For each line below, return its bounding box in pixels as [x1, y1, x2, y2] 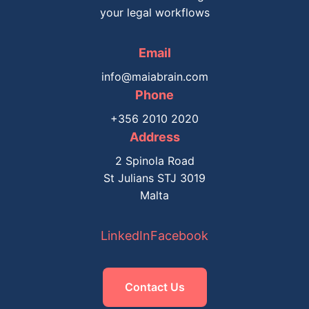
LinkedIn [101, 228, 150, 243]
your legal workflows [99, 6, 210, 19]
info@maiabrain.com [101, 70, 208, 83]
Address [129, 130, 180, 144]
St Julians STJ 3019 [103, 171, 206, 185]
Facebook [150, 228, 208, 243]
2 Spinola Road [114, 154, 195, 168]
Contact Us [124, 280, 185, 294]
